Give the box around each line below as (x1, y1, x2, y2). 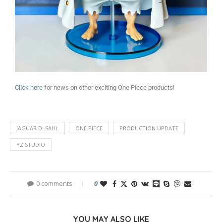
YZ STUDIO (16, 141, 45, 149)
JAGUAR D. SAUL (16, 124, 58, 132)
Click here (15, 84, 43, 92)
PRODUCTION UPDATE (119, 124, 178, 132)
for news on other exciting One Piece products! (43, 84, 174, 92)
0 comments (36, 179, 72, 188)
